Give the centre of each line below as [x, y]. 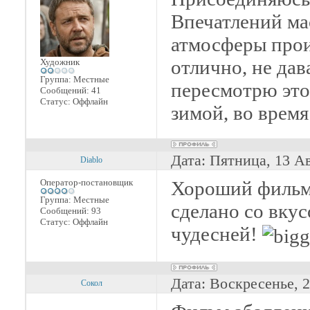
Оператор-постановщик [86, 182]
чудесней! [217, 234]
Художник [60, 62]
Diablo [91, 160]
